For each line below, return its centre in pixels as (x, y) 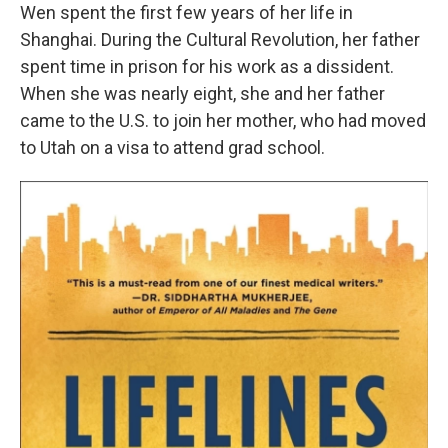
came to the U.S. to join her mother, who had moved (223, 120)
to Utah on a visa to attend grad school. (172, 147)
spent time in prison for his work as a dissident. (207, 66)
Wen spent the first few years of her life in (186, 12)
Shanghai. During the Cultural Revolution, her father (220, 39)
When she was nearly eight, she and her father (202, 93)
